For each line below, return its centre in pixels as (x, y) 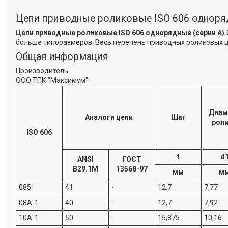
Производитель (42, 71)
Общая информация (62, 57)
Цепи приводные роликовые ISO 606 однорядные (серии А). (121, 33)
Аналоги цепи (109, 117)
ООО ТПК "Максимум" (52, 81)
